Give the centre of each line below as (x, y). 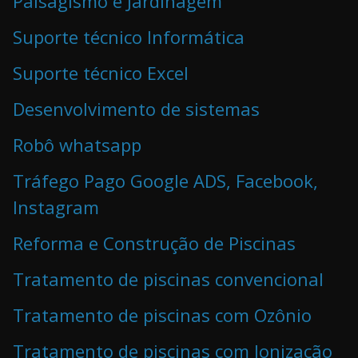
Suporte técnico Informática (129, 37)
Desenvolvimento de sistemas (136, 109)
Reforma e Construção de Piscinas (154, 243)
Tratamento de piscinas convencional (168, 279)
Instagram (56, 207)
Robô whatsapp (77, 145)
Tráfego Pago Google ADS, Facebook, (165, 181)
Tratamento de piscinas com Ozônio (162, 315)
